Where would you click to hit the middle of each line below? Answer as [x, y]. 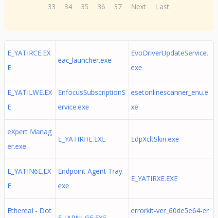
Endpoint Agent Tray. [91, 171]
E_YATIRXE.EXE [154, 178]
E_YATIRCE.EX [29, 53]
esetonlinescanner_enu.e [169, 92]
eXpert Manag [29, 132]
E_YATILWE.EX [29, 92]
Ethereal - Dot [29, 210]
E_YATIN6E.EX [29, 171]
